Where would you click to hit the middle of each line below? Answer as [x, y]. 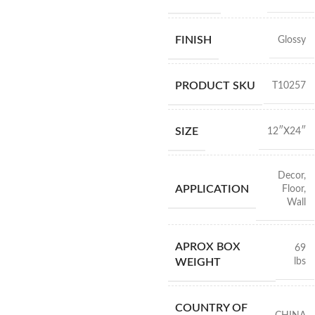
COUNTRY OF [211, 308]
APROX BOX [207, 247]
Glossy [291, 40]
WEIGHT [198, 262]
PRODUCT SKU [215, 86]
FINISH [193, 40]
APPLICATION [212, 189]
